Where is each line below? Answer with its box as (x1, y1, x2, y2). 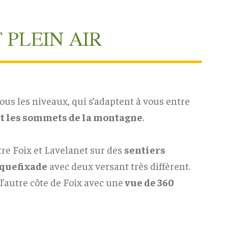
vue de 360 (123, 175, 174, 188)
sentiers (124, 142, 165, 156)
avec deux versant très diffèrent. (47, 159, 190, 172)
